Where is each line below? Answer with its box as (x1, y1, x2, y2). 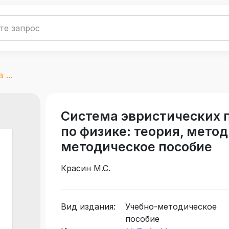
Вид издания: (61, 201, 116, 212)
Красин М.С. (61, 163, 110, 174)
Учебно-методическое (125, 201, 217, 212)
